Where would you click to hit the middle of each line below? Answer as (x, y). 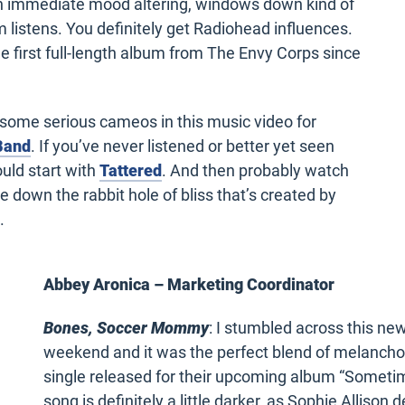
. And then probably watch (255, 171)
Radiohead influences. (271, 28)
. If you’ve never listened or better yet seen (183, 146)
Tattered (131, 171)
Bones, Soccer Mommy (126, 328)
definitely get (143, 28)
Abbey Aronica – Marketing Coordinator (189, 285)
